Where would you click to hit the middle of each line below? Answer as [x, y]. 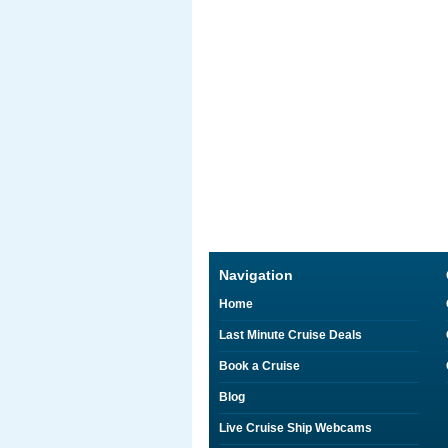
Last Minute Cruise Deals [290, 335]
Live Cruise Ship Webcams [295, 428]
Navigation [256, 275]
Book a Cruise [259, 366]
